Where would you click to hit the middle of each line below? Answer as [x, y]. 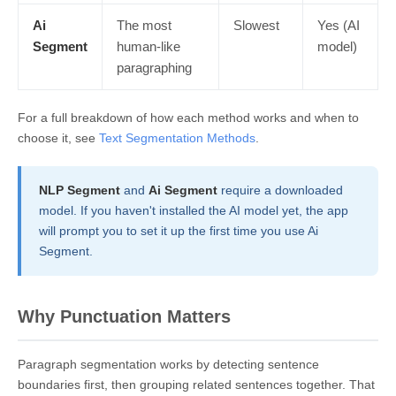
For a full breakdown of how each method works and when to [188, 117]
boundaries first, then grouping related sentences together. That [196, 384]
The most [144, 25]
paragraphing [154, 67]
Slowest [256, 25]
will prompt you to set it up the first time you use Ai [179, 230]
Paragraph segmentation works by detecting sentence [168, 364]
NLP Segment [80, 190]
